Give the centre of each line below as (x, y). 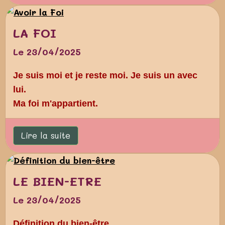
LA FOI (35, 33)
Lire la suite (46, 135)
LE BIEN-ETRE (57, 181)
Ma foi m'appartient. (55, 103)
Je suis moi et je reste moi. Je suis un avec (105, 75)
